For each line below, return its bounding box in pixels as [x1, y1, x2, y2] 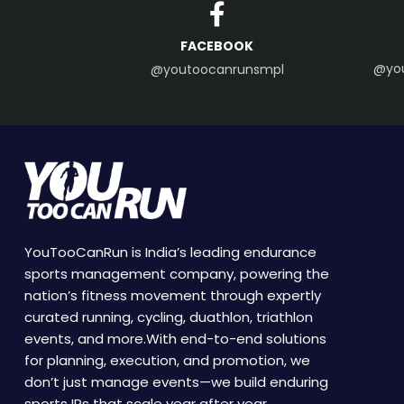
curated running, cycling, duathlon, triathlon [24, 307, 313, 326]
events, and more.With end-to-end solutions [24, 328, 326, 348]
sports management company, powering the [24, 263, 329, 283]
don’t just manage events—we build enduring [24, 372, 328, 391]
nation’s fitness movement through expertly [24, 285, 321, 305]
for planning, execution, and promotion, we [24, 350, 310, 370]
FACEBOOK [180, 36, 254, 55]
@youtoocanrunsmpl [150, 60, 284, 78]
